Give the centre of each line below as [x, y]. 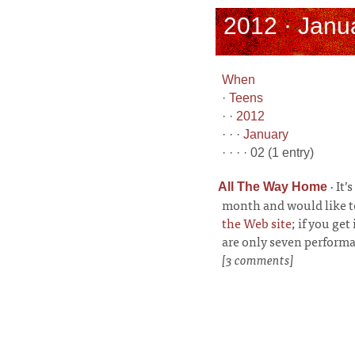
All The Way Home [273, 186]
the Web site [257, 222]
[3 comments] [258, 259]
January [266, 134]
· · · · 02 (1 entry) [268, 152]
